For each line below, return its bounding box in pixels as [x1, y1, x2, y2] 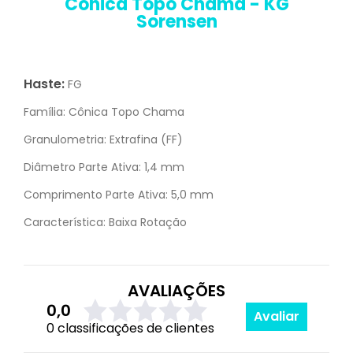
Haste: [24, 75, 65, 93]
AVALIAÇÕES [128, 280, 225, 302]
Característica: [24, 214, 106, 230]
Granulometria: [24, 132, 106, 147]
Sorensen [136, 9, 217, 34]
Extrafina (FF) [106, 132, 183, 147]
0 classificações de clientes [46, 319, 214, 337]
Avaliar [253, 307, 299, 325]
